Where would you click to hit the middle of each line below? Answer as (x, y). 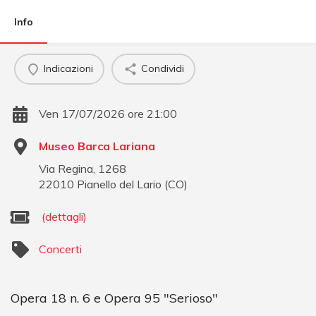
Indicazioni (68, 69)
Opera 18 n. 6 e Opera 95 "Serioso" (114, 298)
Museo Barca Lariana (97, 146)
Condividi (162, 69)
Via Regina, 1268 (83, 168)
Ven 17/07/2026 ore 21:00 (108, 113)
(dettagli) (64, 216)
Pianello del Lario (119, 184)
